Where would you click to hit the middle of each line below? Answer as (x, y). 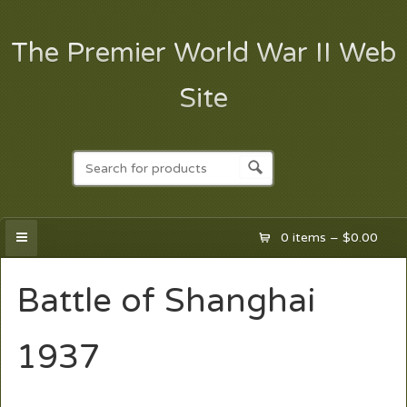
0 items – (312, 237)
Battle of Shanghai (166, 300)
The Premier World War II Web (203, 53)
